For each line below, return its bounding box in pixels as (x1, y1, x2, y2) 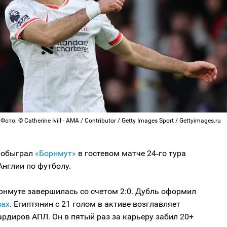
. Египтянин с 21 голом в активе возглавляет (10, 199, 180, 209)
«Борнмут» (35, 148, 76, 159)
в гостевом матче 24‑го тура (76, 148, 186, 159)
